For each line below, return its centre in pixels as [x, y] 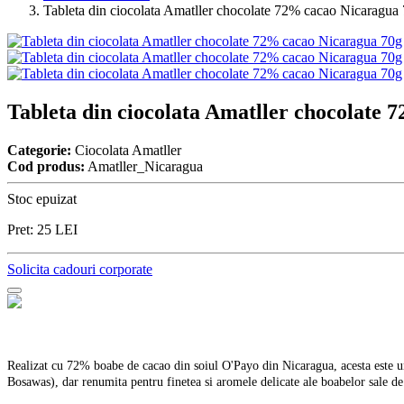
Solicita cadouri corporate [80, 269]
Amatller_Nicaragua [144, 166]
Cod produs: [46, 166]
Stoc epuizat [42, 198]
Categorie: [39, 150]
